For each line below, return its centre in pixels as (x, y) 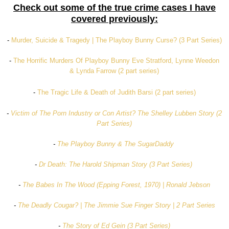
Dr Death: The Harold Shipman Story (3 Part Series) (115, 165)
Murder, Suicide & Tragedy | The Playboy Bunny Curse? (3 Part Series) (116, 40)
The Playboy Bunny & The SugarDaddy (115, 144)
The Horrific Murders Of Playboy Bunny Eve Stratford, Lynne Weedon (117, 61)
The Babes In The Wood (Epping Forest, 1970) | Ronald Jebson (117, 185)
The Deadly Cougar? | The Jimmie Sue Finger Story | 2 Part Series (116, 205)
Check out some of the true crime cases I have (114, 8)
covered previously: (114, 19)
